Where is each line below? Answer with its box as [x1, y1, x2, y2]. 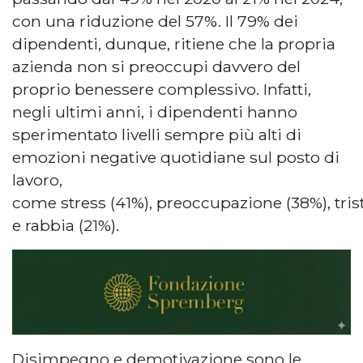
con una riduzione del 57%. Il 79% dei [12, 11, 298, 31]
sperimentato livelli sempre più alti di [12, 124, 301, 144]
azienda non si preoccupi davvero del [12, 56, 301, 76]
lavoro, [12, 169, 62, 190]
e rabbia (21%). [12, 215, 119, 235]
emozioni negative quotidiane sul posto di [12, 147, 340, 167]
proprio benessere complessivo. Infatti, [12, 79, 311, 99]
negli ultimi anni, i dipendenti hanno [12, 101, 297, 122]
